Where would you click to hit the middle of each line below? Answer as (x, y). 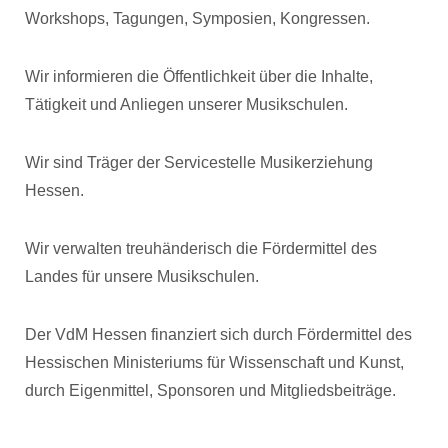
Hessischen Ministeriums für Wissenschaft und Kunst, (214, 362)
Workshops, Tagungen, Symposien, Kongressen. (197, 18)
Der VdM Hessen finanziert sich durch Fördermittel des (218, 334)
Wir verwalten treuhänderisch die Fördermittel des (201, 248)
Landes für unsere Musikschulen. (142, 276)
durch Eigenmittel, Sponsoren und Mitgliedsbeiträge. (210, 390)
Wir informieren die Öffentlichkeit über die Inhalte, (199, 76)
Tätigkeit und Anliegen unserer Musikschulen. (186, 104)
